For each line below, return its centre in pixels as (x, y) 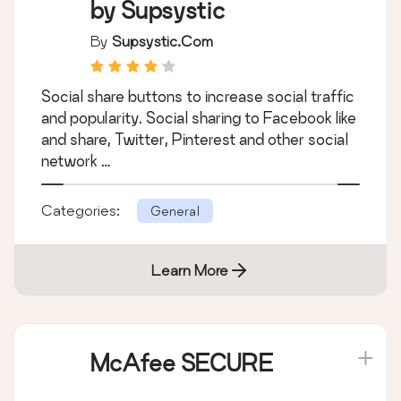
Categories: (82, 210)
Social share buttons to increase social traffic (198, 97)
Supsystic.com (162, 41)
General (175, 211)
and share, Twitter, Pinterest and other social (195, 140)
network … (76, 161)
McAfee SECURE (182, 363)
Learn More (190, 270)
